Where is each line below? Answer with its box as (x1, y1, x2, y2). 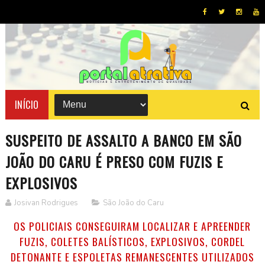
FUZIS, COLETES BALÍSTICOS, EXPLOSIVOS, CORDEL (20, 233, 245, 249)
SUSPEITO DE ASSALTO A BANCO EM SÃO (5, 129, 242, 151)
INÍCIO (14, 97, 39, 112)
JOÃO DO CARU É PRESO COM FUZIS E (5, 150, 223, 172)
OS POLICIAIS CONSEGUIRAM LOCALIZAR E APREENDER (14, 218, 251, 234)
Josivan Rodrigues (14, 197, 78, 208)
